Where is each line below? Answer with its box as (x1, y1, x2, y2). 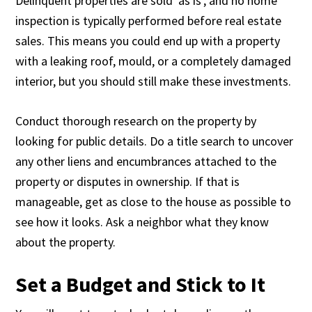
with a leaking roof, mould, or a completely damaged (15, 53, 292, 69)
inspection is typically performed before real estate (15, 13, 282, 29)
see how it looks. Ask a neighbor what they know (15, 214, 270, 230)
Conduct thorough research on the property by (15, 113, 257, 129)
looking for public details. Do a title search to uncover (15, 133, 294, 149)
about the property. (15, 234, 116, 250)
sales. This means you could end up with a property (15, 33, 281, 49)
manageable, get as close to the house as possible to (15, 194, 292, 210)
